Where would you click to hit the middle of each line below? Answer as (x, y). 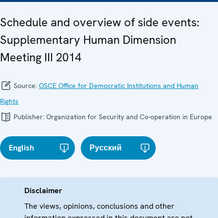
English (21, 148)
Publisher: (29, 117)
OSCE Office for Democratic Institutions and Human (119, 86)
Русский (106, 148)
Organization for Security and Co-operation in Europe (129, 117)
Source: (25, 86)
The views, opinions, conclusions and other (100, 206)
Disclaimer (43, 191)
